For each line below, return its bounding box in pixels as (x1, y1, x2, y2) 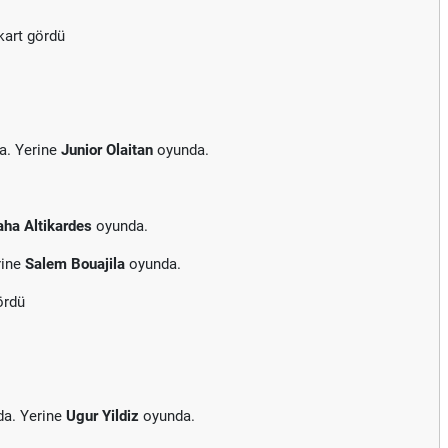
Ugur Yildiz (66, 407, 139, 425)
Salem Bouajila (25, 255, 125, 273)
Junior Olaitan (61, 141, 153, 159)
